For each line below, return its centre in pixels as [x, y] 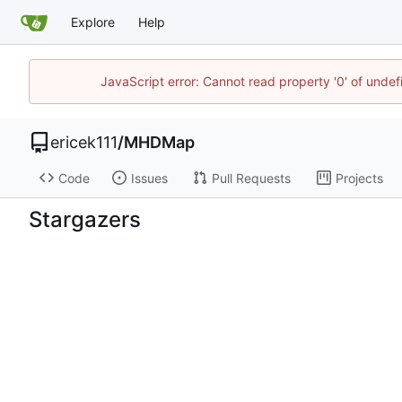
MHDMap [159, 143]
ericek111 [84, 143]
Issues [149, 178]
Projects [359, 178]
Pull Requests [251, 178]
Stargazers [85, 219]
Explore [93, 22]
